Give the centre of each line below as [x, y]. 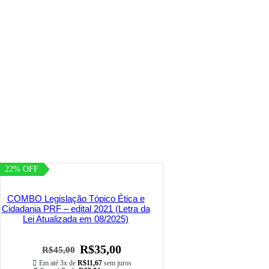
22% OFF [22, 169]
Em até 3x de [58, 263]
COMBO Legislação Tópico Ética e [76, 199]
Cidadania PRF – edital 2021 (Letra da [76, 209]
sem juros [116, 263]
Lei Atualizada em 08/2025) [76, 219]
